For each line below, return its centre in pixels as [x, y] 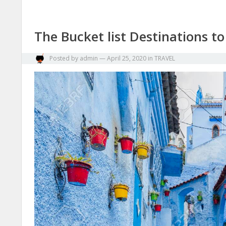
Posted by [64, 58]
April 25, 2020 [127, 58]
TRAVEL [165, 58]
